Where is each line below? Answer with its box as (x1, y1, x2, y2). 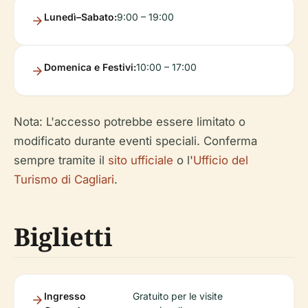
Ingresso (44, 290, 86, 302)
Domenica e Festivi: (44, 61, 136, 73)
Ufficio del (193, 153, 248, 167)
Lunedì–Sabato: (44, 11, 117, 23)
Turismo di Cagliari (14, 173, 114, 186)
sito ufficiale (108, 153, 173, 167)
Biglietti (14, 220, 113, 254)
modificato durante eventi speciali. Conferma (14, 134, 257, 148)
